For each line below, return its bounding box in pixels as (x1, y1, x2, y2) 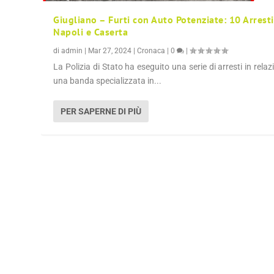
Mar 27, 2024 (88, 46, 132, 55)
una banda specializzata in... (53, 75, 162, 86)
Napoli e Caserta (53, 25, 128, 38)
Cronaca (137, 46, 166, 55)
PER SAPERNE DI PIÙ (61, 106, 142, 116)
